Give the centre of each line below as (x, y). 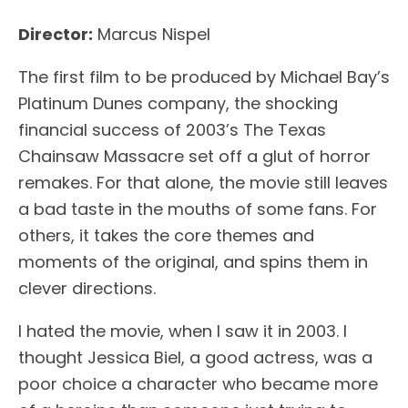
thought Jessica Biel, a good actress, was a (195, 358)
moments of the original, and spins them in (193, 262)
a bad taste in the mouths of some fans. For (198, 209)
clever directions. (87, 289)
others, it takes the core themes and (166, 236)
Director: (56, 35)
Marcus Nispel (152, 35)
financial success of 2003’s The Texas (172, 130)
